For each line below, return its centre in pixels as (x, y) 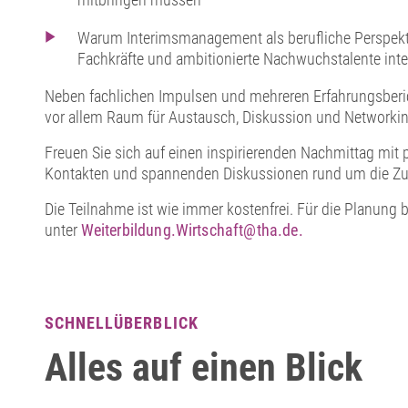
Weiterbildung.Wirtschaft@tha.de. (194, 230)
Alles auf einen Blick (203, 368)
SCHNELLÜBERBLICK (121, 323)
